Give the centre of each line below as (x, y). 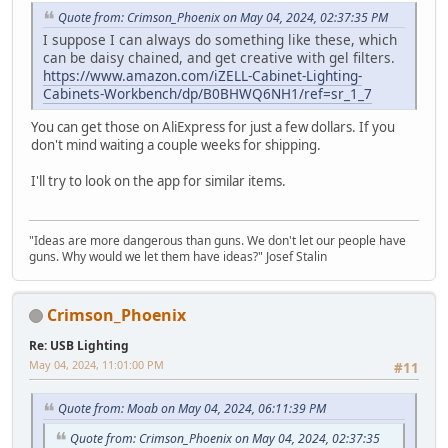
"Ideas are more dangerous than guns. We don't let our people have (217, 240)
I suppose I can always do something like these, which (220, 40)
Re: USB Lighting (79, 345)
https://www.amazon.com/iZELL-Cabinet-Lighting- (202, 76)
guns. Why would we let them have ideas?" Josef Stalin (178, 256)
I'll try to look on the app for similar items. (158, 181)
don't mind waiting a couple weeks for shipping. (177, 145)
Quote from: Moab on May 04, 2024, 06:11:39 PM (192, 408)
